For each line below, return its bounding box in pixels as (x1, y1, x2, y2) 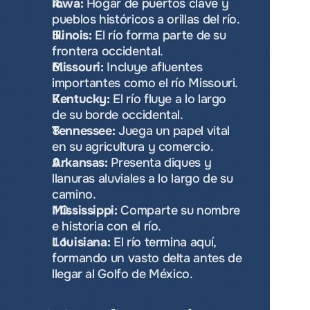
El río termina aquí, (110, 235, 216, 250)
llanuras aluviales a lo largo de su (52, 171, 233, 186)
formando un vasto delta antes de (52, 250, 242, 266)
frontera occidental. (52, 44, 163, 59)
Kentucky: (52, 91, 110, 107)
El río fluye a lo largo (109, 91, 227, 107)
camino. (52, 187, 96, 202)
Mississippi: (52, 203, 118, 218)
